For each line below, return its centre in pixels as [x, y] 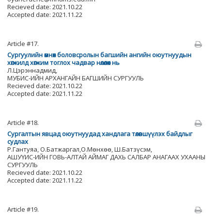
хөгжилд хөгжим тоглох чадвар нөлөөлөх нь [63, 62]
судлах [18, 141]
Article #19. [23, 209]
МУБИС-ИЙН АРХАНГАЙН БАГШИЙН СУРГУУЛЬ [76, 78]
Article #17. [23, 44]
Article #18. [23, 123]
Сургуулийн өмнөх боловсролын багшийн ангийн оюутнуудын [99, 55]
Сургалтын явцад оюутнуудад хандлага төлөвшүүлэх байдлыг [100, 134]
